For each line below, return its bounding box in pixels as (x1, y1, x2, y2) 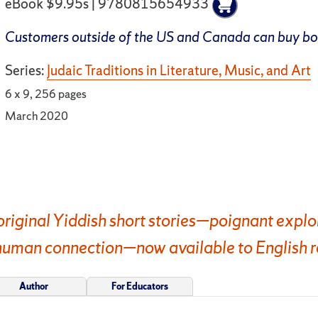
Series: (5, 61, 48, 80)
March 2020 (5, 107, 69, 124)
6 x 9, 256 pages (5, 86, 87, 102)
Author (18, 280, 48, 292)
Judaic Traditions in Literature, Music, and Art (47, 61, 312, 80)
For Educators (111, 280, 168, 292)
